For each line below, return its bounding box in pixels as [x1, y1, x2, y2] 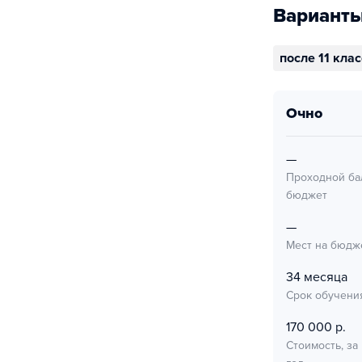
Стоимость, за [286, 339, 358, 352]
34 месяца [286, 269, 347, 285]
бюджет [286, 188, 327, 202]
